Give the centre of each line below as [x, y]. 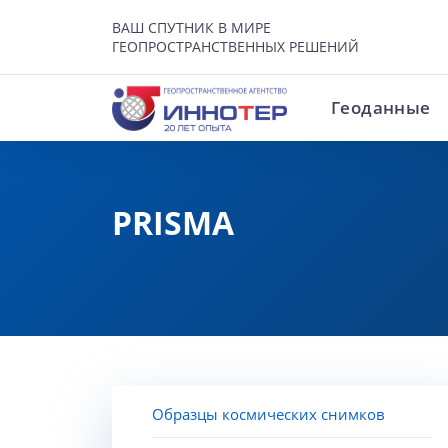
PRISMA [173, 222]
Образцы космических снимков [268, 414]
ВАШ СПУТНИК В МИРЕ [191, 27]
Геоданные [380, 107]
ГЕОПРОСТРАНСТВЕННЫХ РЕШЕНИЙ [235, 46]
